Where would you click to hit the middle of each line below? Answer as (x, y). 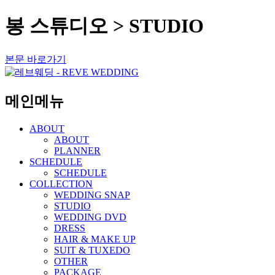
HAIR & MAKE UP (95, 239)
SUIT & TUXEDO (92, 250)
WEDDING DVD (90, 217)
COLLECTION (61, 184)
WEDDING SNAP (92, 195)
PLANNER (77, 150)
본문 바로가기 (36, 59)
